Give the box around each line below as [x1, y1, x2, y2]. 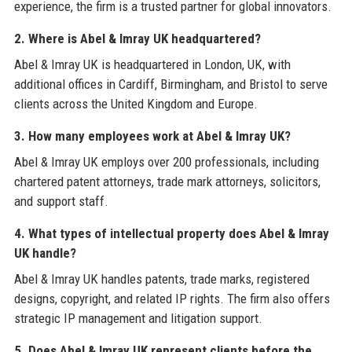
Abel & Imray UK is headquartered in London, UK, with [13, 57, 291, 73]
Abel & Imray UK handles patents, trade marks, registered [13, 271, 310, 288]
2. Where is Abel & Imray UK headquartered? [13, 31, 261, 47]
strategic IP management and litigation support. [13, 310, 262, 327]
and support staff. [13, 193, 108, 210]
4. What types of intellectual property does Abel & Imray [13, 225, 329, 242]
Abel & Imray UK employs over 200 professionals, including [13, 154, 319, 170]
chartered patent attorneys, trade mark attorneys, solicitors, [13, 174, 321, 190]
